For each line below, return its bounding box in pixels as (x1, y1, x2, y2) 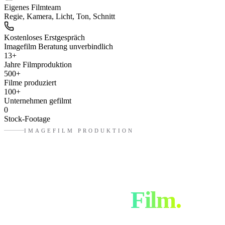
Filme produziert (4, 78, 56, 87)
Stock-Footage (4, 115, 50, 124)
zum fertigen (4, 186, 131, 213)
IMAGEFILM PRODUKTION (24, 127, 134, 134)
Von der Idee (4, 163, 127, 190)
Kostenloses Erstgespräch (4, 33, 85, 42)
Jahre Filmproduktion (4, 60, 72, 69)
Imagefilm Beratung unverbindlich (4, 42, 113, 51)
